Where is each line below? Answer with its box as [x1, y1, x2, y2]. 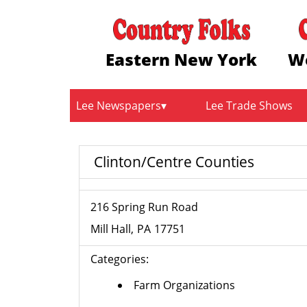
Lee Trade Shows [206, 98, 293, 114]
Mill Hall [90, 221, 132, 237]
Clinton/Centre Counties [94, 151, 255, 171]
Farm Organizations [134, 278, 236, 293]
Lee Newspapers [76, 98, 161, 114]
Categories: [90, 251, 149, 267]
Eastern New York [106, 47, 258, 71]
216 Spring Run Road [90, 199, 199, 215]
